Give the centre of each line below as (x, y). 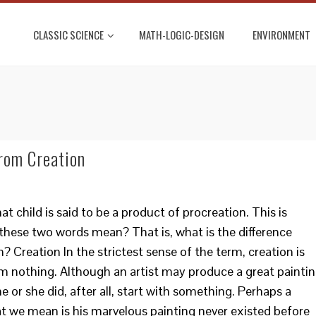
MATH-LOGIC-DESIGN (182, 35)
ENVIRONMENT (281, 35)
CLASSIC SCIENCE (68, 35)
